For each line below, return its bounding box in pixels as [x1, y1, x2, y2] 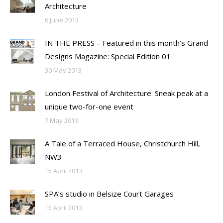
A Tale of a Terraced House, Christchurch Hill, [45, 138, 200, 148]
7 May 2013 [45, 115, 78, 125]
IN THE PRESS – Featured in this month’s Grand [45, 37, 208, 48]
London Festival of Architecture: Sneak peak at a [45, 88, 208, 98]
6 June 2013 [45, 15, 79, 24]
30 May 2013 [45, 65, 82, 75]
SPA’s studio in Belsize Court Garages [45, 188, 174, 199]
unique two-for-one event [45, 101, 133, 111]
